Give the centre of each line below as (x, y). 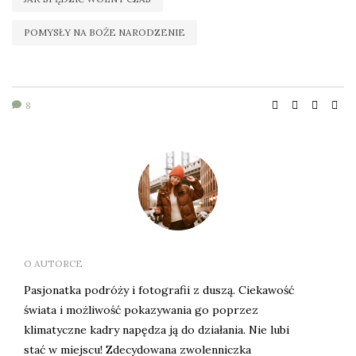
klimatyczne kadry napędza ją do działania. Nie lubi (157, 330)
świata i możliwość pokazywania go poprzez (141, 310)
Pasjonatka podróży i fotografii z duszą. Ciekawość (159, 290)
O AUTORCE (53, 264)
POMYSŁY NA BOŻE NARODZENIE (104, 33)
